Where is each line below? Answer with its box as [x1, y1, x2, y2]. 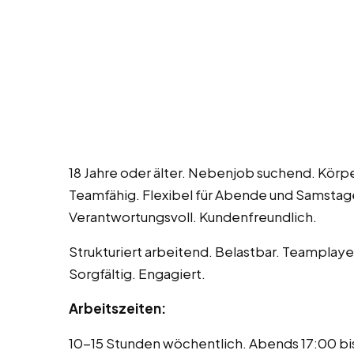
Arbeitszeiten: [69, 299, 166, 318]
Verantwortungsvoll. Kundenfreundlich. [69, 208, 317, 226]
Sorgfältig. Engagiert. [69, 265, 205, 283]
